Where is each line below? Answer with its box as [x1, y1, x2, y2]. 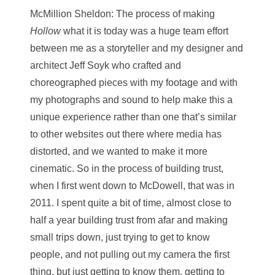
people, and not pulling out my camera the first [30, 249, 230, 260]
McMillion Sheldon [30, 8, 111, 19]
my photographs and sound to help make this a [30, 94, 233, 105]
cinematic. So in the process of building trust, [30, 163, 223, 174]
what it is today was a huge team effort [61, 25, 228, 36]
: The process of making [111, 8, 215, 19]
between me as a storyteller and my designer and [30, 42, 243, 53]
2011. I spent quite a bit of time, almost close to [30, 197, 231, 208]
